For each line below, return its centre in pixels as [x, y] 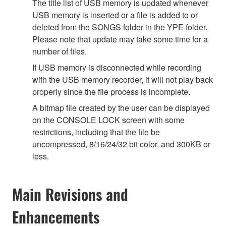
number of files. [60, 51]
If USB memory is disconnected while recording [117, 68]
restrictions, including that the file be [96, 132]
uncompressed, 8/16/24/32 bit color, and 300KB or [121, 144]
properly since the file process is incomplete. [111, 92]
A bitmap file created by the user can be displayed [121, 108]
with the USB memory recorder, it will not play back [123, 80]
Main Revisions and [70, 194]
